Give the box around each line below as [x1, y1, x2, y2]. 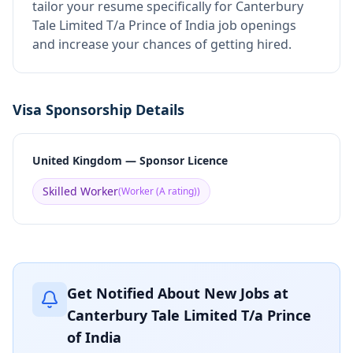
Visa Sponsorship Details [13, 100, 184, 119]
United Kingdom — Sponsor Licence [32, 153, 228, 168]
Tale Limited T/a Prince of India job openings [32, 17, 296, 34]
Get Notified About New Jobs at [67, 284, 288, 303]
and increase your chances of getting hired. [32, 35, 292, 53]
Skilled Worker [43, 184, 118, 199]
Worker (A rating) [121, 184, 197, 198]
